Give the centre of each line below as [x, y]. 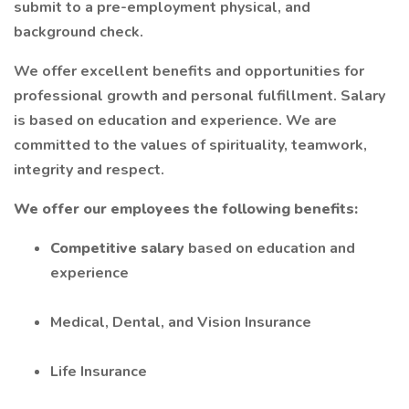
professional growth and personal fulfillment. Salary [199, 96]
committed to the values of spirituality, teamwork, [190, 145]
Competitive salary [119, 248]
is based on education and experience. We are [175, 121]
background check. [79, 32]
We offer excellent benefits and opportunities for [189, 71]
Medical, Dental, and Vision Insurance [181, 322]
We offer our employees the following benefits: [186, 209]
